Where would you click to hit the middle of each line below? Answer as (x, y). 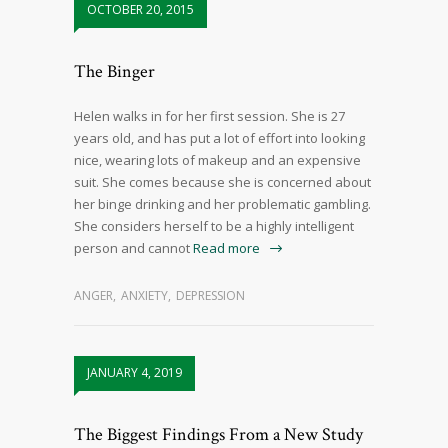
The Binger (114, 72)
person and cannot (132, 248)
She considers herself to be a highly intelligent (214, 226)
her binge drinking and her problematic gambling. (222, 204)
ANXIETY (144, 296)
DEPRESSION (210, 296)
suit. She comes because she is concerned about (222, 182)
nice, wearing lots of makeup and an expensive (217, 160)
